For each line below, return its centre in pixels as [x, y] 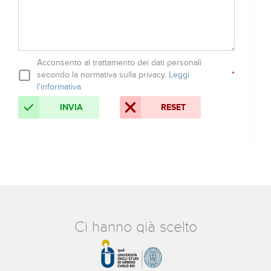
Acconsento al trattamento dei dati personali [119, 63]
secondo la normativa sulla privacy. [103, 75]
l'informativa [59, 87]
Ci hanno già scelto [135, 227]
